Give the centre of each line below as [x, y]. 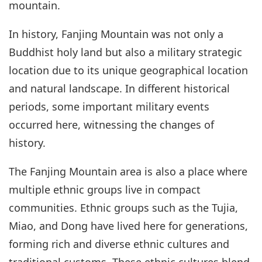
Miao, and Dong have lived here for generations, [128, 226]
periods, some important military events [109, 107]
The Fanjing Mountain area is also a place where [128, 172]
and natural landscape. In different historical [119, 89]
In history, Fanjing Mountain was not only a [116, 34]
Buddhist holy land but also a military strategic [125, 52]
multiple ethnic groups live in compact [105, 190]
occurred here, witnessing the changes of [111, 125]
